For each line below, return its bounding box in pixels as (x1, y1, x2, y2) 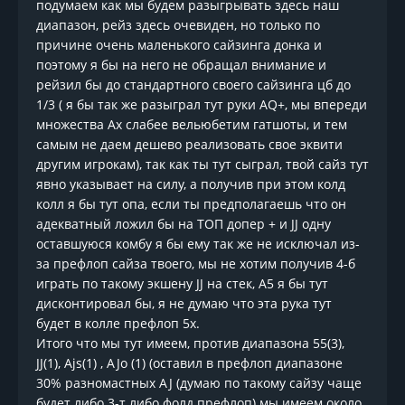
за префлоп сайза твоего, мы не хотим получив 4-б (36, 255, 355, 273)
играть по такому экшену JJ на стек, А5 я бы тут (36, 275, 328, 293)
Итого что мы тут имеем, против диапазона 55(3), (36, 334, 344, 353)
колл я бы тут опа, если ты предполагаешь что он (36, 195, 346, 213)
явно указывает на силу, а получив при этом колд (36, 175, 345, 193)
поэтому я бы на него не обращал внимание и (36, 56, 326, 74)
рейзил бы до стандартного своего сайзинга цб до (36, 76, 351, 94)
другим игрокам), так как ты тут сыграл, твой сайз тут (36, 155, 369, 174)
